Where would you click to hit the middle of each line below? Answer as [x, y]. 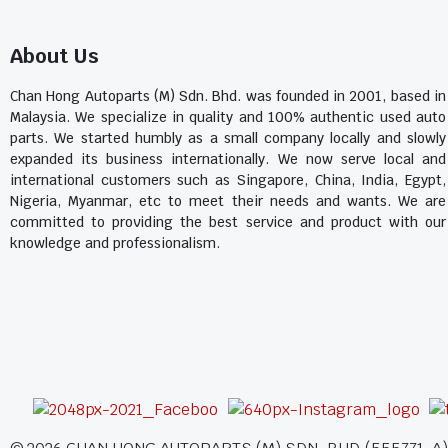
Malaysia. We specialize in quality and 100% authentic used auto [228, 117]
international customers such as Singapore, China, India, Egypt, [228, 180]
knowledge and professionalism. [115, 243]
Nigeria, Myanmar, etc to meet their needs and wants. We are [228, 201]
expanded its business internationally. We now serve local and [228, 159]
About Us [54, 56]
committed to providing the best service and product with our [228, 222]
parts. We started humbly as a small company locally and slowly [228, 138]
